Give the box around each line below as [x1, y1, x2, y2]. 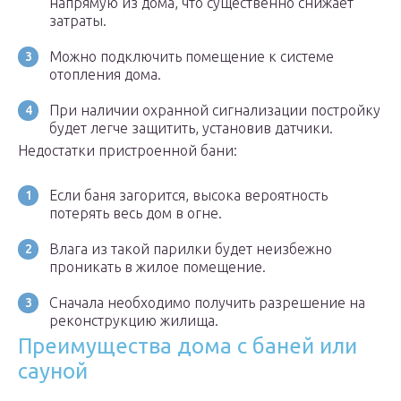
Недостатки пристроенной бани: [18, 142, 237, 159]
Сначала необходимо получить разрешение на [49, 294, 365, 311]
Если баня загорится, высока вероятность [49, 187, 328, 204]
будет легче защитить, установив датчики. [49, 120, 333, 137]
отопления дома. [49, 66, 161, 83]
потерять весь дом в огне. [49, 205, 222, 222]
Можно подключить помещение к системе [49, 48, 334, 65]
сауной [18, 359, 88, 384]
